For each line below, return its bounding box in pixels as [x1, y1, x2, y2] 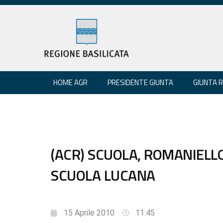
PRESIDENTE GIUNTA [108, 76, 173, 88]
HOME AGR [53, 76, 88, 88]
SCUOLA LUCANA [51, 163, 155, 187]
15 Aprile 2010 [64, 208, 114, 218]
